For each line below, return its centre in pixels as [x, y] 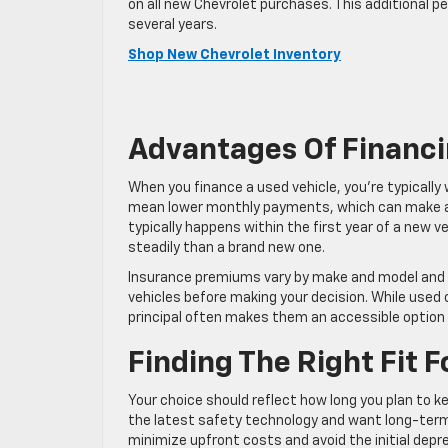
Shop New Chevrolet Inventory [234, 55]
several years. [172, 25]
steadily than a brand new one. [226, 248]
